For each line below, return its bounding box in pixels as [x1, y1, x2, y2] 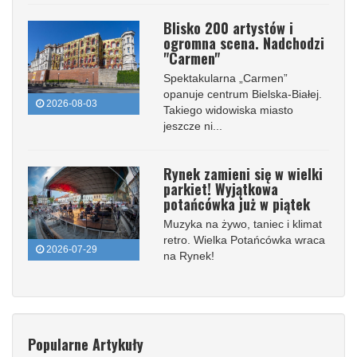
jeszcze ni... [163, 119, 222, 132]
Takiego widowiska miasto [163, 103, 293, 116]
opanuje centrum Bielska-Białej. [163, 87, 322, 100]
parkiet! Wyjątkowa [163, 178, 278, 199]
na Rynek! [163, 249, 214, 262]
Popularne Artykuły [28, 334, 143, 355]
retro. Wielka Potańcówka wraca [163, 233, 325, 246]
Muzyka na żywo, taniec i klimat [163, 217, 322, 230]
